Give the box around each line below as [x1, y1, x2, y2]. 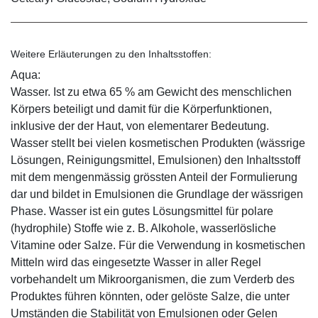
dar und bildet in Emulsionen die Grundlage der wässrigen [11, 188, 303, 201]
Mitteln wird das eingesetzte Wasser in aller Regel [11, 256, 261, 269]
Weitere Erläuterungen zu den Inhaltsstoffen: [11, 48, 212, 60]
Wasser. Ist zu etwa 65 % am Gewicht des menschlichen [11, 86, 292, 99]
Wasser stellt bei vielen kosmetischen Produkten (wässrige [11, 137, 305, 150]
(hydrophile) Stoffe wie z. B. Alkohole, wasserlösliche [11, 222, 276, 235]
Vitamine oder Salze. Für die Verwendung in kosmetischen [11, 239, 305, 252]
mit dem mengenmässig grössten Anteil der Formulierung [11, 171, 297, 184]
